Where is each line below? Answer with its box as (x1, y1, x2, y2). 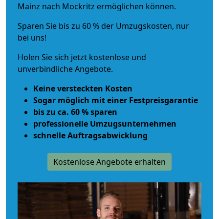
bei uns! (18, 32, 46, 43)
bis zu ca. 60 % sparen (33, 106, 117, 117)
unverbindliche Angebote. (18, 63, 113, 74)
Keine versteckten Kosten (33, 83, 132, 94)
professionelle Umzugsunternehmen (33, 118, 176, 129)
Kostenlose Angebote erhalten (53, 156, 166, 167)
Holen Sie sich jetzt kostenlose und (18, 51, 146, 63)
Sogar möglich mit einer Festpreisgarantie (33, 94, 198, 106)
